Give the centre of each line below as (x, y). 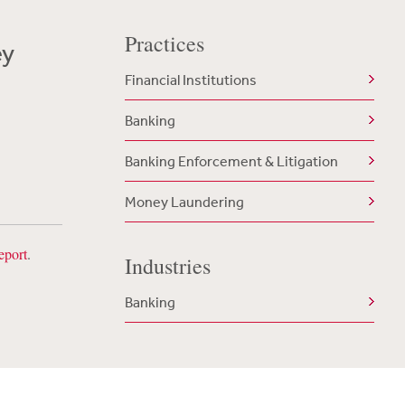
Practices (164, 43)
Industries (167, 266)
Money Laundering (184, 202)
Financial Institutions (190, 80)
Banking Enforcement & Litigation (231, 161)
